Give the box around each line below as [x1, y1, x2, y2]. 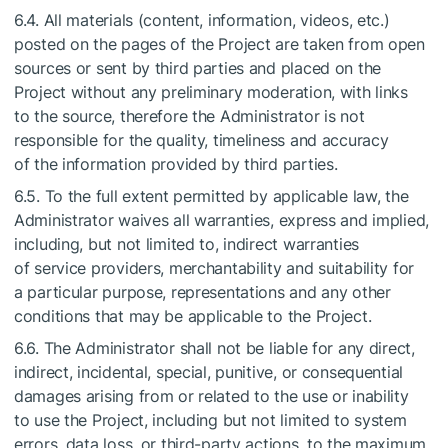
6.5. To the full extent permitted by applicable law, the [14, 186, 409, 206]
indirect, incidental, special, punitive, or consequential [14, 362, 404, 382]
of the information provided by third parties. [14, 154, 338, 174]
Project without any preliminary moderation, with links [14, 82, 408, 102]
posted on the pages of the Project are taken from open [14, 34, 425, 54]
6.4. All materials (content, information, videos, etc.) [14, 10, 390, 30]
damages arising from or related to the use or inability [14, 386, 409, 406]
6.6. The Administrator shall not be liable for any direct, [14, 338, 415, 358]
